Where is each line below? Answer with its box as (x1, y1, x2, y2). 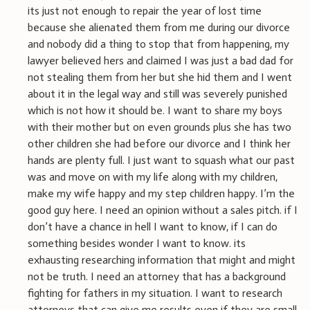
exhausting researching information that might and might (28, 253, 295, 266)
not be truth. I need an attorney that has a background (28, 269, 286, 283)
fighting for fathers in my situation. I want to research (28, 286, 282, 300)
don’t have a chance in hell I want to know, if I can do (28, 219, 277, 233)
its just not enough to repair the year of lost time (28, 3, 262, 17)
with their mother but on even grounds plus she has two (28, 120, 291, 134)
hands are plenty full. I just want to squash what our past (28, 153, 295, 167)
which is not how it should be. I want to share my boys (28, 103, 282, 117)
